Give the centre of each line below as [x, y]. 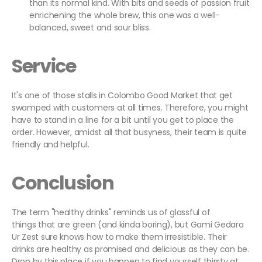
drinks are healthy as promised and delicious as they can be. [130, 249]
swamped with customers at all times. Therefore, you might [130, 108]
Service [44, 66]
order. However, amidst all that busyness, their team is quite [129, 132]
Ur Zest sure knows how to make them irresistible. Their [120, 237]
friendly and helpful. [52, 145]
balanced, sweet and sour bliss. [91, 28]
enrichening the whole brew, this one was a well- [125, 15]
